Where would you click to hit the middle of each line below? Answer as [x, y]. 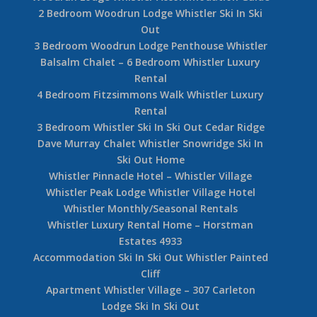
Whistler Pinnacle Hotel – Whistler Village [151, 175]
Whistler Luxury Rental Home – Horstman [151, 224]
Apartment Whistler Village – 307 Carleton [150, 289]
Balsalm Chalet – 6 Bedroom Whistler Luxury [151, 62]
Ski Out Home [150, 159]
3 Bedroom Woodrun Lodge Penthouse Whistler [150, 45]
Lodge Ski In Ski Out [150, 306]
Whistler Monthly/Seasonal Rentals [150, 208]
